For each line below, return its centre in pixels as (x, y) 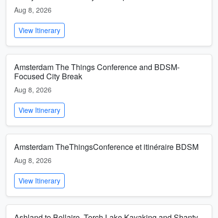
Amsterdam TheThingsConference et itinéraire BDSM (106, 147)
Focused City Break (48, 76)
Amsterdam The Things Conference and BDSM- (97, 67)
